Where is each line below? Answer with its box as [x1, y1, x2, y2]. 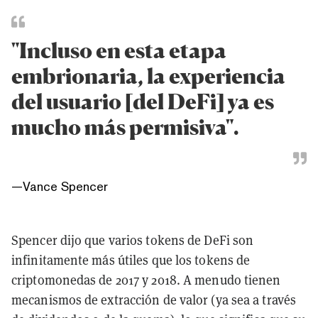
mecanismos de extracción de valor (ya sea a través [11, 291, 297, 308]
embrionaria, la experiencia [11, 63, 285, 89]
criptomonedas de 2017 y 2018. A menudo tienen [11, 271, 281, 288]
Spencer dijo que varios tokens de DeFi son [11, 231, 254, 248]
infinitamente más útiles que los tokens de [11, 251, 251, 268]
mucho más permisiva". [11, 114, 238, 141]
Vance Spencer [23, 178, 108, 194]
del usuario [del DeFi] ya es [11, 89, 274, 115]
